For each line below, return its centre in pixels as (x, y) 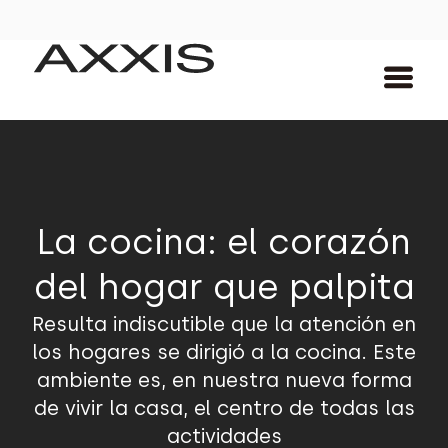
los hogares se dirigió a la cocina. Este (224, 352)
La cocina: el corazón (224, 242)
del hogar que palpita (224, 287)
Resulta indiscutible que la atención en (224, 324)
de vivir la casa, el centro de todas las (224, 408)
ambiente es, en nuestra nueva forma (224, 380)
